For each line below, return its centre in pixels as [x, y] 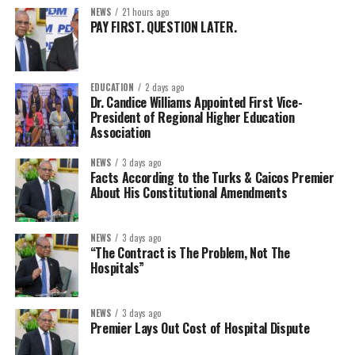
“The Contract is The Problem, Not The [190, 252]
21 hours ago [145, 11]
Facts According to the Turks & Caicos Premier [212, 177]
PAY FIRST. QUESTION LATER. [163, 27]
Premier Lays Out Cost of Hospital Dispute [200, 328]
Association [123, 132]
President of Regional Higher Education [192, 117]
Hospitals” [117, 267]
